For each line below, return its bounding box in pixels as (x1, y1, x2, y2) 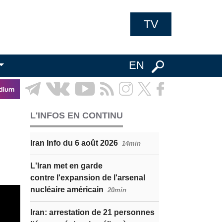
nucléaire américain (30, 185, 104, 194)
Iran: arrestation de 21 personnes (30, 208, 155, 217)
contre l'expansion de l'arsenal (30, 173, 145, 182)
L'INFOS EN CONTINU (30, 111, 123, 120)
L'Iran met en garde (30, 162, 103, 170)
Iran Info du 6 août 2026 (30, 139, 118, 147)
